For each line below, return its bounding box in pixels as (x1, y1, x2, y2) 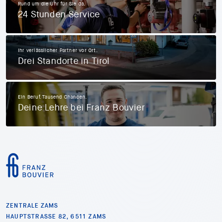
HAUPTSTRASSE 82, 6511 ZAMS (6, 212, 102, 221)
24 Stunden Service (18, 8, 100, 21)
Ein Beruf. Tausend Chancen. (18, 94, 87, 101)
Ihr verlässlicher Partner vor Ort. (18, 47, 98, 54)
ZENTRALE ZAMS (6, 201, 58, 210)
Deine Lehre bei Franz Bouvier (18, 102, 145, 114)
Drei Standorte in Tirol (18, 55, 110, 67)
